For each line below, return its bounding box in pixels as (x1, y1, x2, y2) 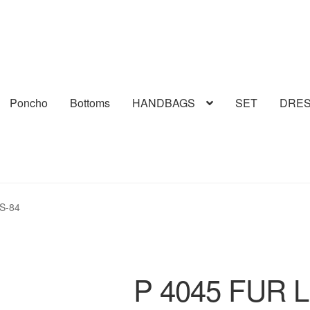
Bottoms (70, 94, 111, 111)
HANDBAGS (132, 94, 196, 111)
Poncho (10, 94, 48, 111)
